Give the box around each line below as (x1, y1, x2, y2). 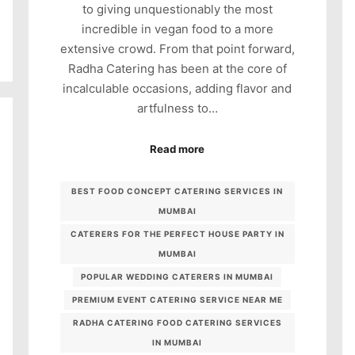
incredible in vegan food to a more (81, 21, 273, 37)
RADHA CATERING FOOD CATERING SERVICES (72, 318, 282, 328)
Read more (150, 142, 205, 155)
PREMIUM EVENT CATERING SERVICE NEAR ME (71, 295, 283, 305)
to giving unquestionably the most (82, 2, 273, 17)
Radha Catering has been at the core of (67, 61, 287, 77)
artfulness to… (136, 101, 218, 116)
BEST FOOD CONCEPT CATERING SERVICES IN (71, 186, 284, 197)
